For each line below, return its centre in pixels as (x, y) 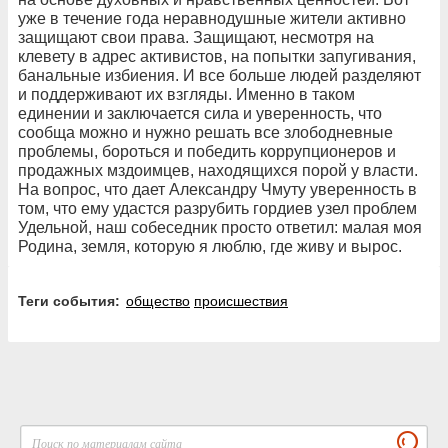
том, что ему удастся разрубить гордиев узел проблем (217, 208)
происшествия (241, 300)
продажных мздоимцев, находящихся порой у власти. (218, 170)
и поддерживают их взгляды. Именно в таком (186, 94)
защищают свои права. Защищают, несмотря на (196, 37)
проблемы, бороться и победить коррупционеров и (207, 151)
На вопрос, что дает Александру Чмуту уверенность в (217, 189)
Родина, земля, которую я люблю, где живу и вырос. (210, 246)
